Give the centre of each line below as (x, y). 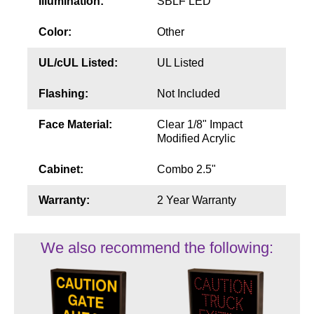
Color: (55, 32)
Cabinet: (61, 170)
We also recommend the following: (157, 248)
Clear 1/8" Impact (199, 125)
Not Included (188, 94)
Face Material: (75, 125)
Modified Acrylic (196, 139)
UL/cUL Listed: (78, 63)
